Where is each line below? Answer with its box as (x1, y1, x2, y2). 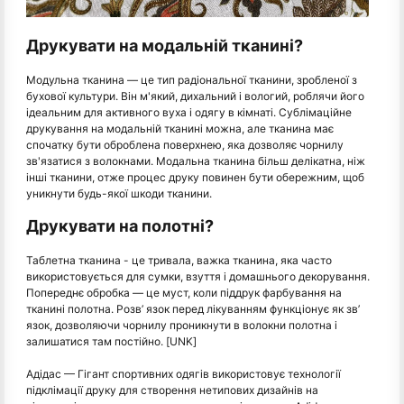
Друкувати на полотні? (26, 216, 214, 235)
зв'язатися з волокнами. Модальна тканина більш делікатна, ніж (26, 153, 365, 168)
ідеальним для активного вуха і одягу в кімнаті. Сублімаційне (26, 105, 352, 119)
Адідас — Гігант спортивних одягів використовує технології (26, 366, 341, 381)
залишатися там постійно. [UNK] (26, 334, 197, 348)
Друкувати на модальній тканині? (26, 35, 303, 55)
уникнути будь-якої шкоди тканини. (26, 186, 212, 200)
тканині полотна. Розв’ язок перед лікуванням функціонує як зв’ (26, 301, 360, 316)
